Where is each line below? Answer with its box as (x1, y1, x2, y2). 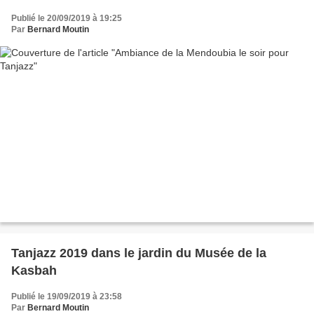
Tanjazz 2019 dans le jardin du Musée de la (11, 246, 266, 261)
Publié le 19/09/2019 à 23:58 (11, 292, 122, 302)
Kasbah (11, 264, 57, 278)
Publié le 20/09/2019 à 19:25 (11, 13, 122, 23)
